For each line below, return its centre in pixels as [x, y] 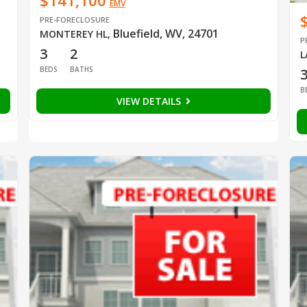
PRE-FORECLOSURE [74, 20]
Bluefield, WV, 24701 [165, 34]
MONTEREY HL [73, 34]
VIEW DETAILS [150, 101]
